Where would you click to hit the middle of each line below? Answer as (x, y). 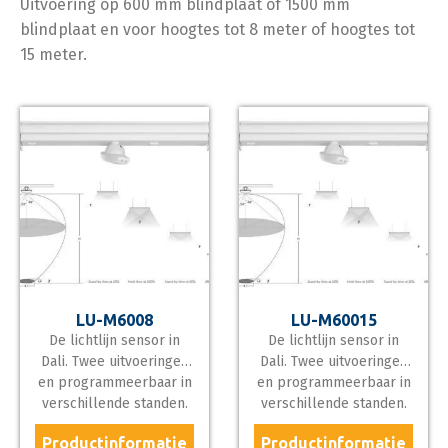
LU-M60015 (333, 320)
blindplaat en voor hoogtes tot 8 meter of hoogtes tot (217, 29)
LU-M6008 (114, 320)
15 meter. (53, 54)
